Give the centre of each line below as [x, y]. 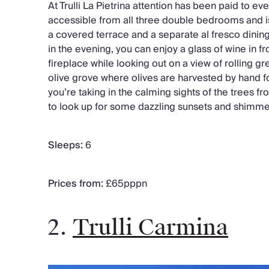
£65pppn [125, 183]
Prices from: [76, 183]
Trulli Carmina [150, 227]
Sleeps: [65, 145]
